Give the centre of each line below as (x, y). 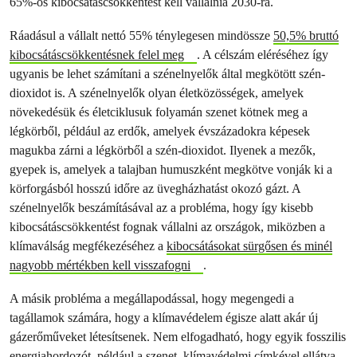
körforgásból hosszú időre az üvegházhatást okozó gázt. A (155, 188)
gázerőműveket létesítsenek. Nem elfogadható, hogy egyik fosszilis (178, 337)
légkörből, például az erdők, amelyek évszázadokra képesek (160, 131)
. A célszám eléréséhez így (262, 55)
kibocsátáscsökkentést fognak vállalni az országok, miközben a (167, 227)
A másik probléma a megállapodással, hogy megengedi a (152, 298)
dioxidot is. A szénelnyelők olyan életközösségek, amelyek (157, 93)
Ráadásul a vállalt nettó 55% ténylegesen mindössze (141, 35)
